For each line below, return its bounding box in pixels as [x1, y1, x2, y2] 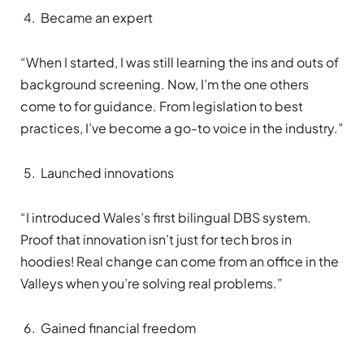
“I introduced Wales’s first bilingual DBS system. [20, 209, 311, 227]
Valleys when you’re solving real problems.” [20, 275, 283, 292]
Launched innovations [41, 164, 174, 182]
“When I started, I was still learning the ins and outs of [20, 54, 339, 71]
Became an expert [41, 8, 153, 26]
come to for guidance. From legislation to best [20, 97, 303, 115]
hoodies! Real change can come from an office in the [20, 253, 339, 271]
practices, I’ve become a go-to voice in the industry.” [20, 119, 344, 137]
